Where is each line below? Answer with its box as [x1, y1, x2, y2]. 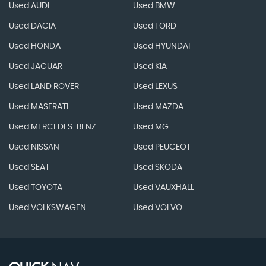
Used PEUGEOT [132, 143, 191, 152]
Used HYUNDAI [132, 42, 190, 51]
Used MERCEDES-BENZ [9, 123, 96, 132]
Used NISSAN [9, 143, 59, 152]
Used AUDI [9, 2, 49, 11]
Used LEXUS [132, 83, 178, 91]
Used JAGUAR [9, 62, 62, 71]
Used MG [132, 123, 169, 132]
